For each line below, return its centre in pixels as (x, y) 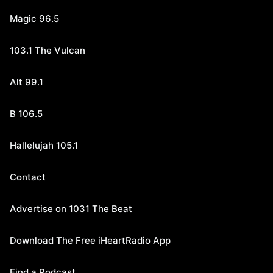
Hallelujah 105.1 (44, 146)
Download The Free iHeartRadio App (90, 241)
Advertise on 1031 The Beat (71, 209)
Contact (28, 177)
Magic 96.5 (34, 19)
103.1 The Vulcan (48, 51)
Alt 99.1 (27, 82)
